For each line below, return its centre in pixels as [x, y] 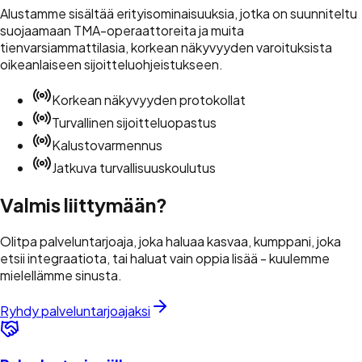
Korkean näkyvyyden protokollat [149, 99]
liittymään [110, 204]
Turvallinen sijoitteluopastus [134, 122]
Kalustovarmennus [107, 145]
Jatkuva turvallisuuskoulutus [134, 167]
